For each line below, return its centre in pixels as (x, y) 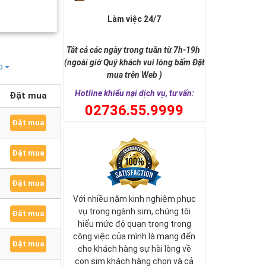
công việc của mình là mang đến (134, 236)
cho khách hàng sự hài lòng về (134, 249)
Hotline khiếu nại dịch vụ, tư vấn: (134, 93)
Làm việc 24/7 (134, 19)
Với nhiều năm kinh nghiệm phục (134, 199)
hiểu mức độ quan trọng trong (134, 224)
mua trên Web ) (134, 75)
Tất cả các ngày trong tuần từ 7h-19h (134, 50)
